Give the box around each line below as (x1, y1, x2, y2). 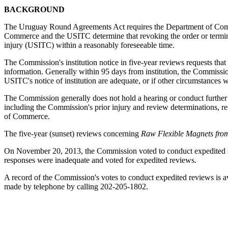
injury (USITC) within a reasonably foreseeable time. (4, 40, 175, 49)
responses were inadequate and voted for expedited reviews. (4, 155, 196, 164)
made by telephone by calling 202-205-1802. (4, 182, 148, 191)
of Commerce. (4, 111, 50, 121)
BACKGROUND (4, 5, 65, 14)
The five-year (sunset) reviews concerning (4, 129, 141, 138)
